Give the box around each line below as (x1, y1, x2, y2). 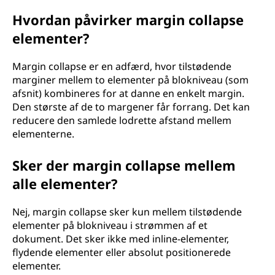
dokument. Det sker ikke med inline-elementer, (12, 232, 229, 246)
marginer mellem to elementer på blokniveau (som (12, 73, 249, 87)
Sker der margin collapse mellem (12, 156, 236, 174)
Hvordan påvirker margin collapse (12, 10, 244, 29)
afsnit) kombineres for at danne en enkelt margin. (12, 87, 244, 100)
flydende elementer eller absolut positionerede (12, 246, 231, 259)
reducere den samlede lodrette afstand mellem (12, 114, 231, 127)
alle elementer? (12, 174, 118, 193)
